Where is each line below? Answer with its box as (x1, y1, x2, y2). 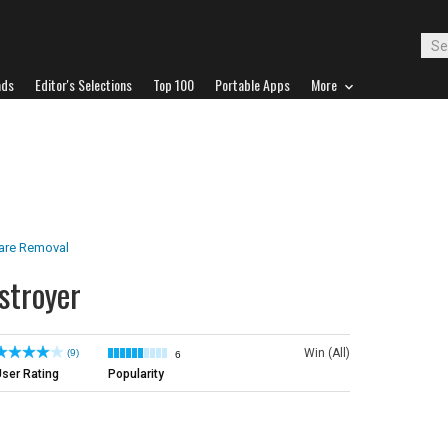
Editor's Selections (35, 74, 132, 95)
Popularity (108, 367, 164, 381)
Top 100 (153, 74, 194, 95)
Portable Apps (215, 74, 290, 95)
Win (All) (304, 346, 350, 360)
